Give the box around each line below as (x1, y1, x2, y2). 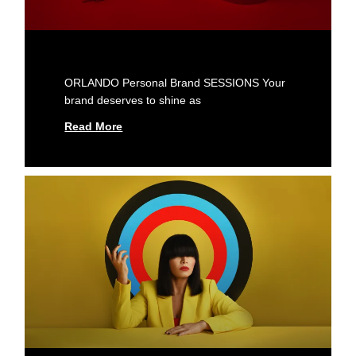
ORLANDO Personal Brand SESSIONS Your (64, 75, 286, 89)
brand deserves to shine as (64, 93, 202, 106)
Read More (64, 119, 123, 133)
